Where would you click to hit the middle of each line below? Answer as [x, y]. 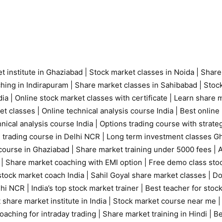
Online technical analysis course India [108, 111]
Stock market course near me [165, 201]
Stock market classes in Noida [141, 72]
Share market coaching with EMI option [74, 162]
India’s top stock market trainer [85, 188]
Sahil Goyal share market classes [149, 175]
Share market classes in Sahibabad [137, 85]
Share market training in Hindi [155, 214]
